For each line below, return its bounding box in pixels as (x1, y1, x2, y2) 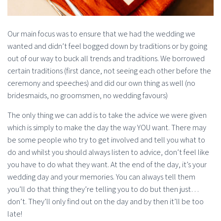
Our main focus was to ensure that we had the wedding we (7, 29, 195, 39)
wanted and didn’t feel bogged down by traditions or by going (7, 41, 207, 52)
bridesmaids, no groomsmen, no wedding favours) (7, 90, 168, 101)
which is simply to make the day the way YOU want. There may (7, 122, 206, 133)
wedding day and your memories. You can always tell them (7, 172, 195, 183)
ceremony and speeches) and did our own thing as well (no (7, 78, 195, 89)
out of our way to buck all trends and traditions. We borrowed (7, 53, 205, 64)
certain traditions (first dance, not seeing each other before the (7, 66, 211, 76)
